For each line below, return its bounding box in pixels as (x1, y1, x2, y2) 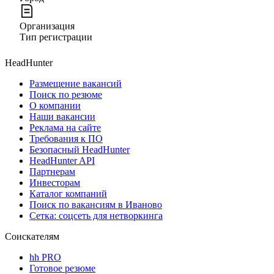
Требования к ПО (29, 133, 103, 144)
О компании (29, 100, 81, 111)
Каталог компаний (29, 188, 107, 199)
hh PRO (29, 251, 61, 262)
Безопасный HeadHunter (29, 144, 130, 155)
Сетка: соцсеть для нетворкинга (29, 210, 163, 221)
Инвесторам (29, 177, 80, 188)
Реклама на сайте (29, 122, 101, 133)
